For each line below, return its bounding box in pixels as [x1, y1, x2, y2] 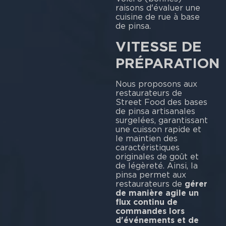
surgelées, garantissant [115, 115, 208, 125]
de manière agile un [115, 188, 199, 198]
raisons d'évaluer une [115, 3, 200, 13]
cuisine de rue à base [115, 12, 200, 22]
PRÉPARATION [115, 54, 220, 72]
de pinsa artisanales [115, 106, 195, 116]
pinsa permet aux [115, 169, 186, 180]
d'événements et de [115, 215, 199, 225]
